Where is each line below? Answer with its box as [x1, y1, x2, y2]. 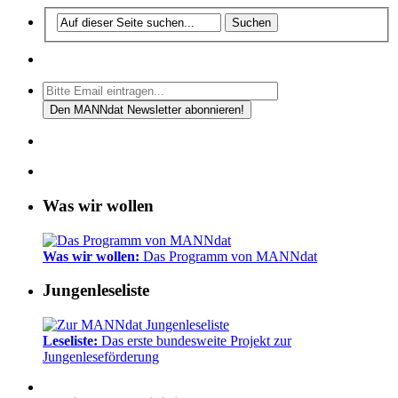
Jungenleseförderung [43, 349, 159, 365]
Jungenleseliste [43, 281, 149, 300]
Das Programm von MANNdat [139, 248, 317, 264]
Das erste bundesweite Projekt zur [101, 333, 291, 349]
